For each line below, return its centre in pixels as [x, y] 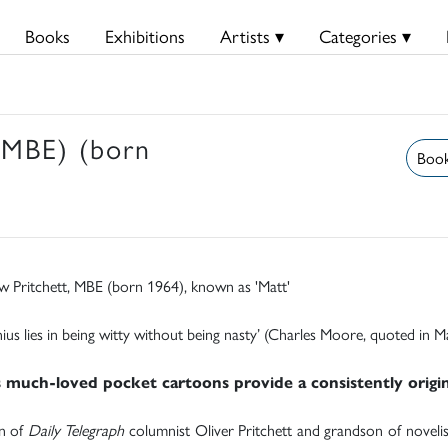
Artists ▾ [251, 35]
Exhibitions [144, 35]
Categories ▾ [364, 35]
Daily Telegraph [76, 429]
